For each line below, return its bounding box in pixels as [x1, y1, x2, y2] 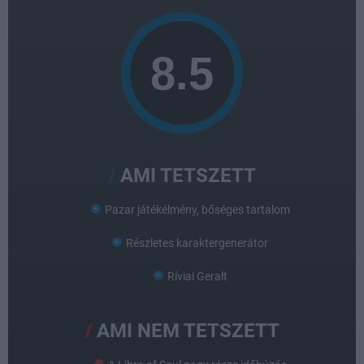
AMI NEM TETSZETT [96, 318, 279, 342]
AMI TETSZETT [119, 163, 256, 187]
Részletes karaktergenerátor [126, 236, 268, 249]
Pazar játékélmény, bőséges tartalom [104, 202, 290, 216]
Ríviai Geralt [167, 269, 227, 283]
